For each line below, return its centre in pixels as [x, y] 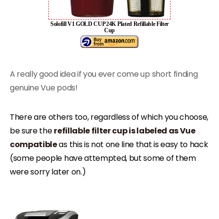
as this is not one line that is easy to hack [132, 145]
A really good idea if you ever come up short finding [104, 74]
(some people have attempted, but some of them [103, 158]
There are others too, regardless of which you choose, [109, 117]
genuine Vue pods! [44, 88]
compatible [33, 145]
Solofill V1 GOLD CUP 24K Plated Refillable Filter [109, 24]
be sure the [32, 131]
